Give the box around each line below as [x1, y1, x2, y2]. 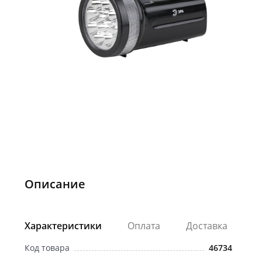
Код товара [25, 242, 70, 253]
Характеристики [25, 219, 102, 233]
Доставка [186, 219, 227, 233]
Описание [25, 176, 85, 192]
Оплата [127, 219, 160, 233]
